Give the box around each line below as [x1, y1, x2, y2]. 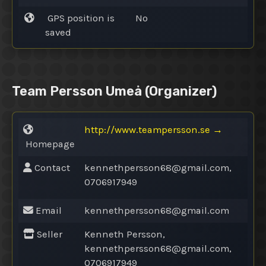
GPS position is [45, 12, 115, 24]
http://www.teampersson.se [84, 123, 210, 135]
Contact [32, 161, 70, 173]
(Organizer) [142, 83, 217, 99]
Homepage [23, 138, 75, 150]
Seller [34, 228, 62, 240]
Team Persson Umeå [12, 83, 142, 99]
